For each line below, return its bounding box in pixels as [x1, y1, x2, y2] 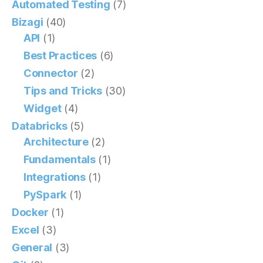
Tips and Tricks [23, 84, 102, 97]
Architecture [23, 135, 89, 148]
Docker [12, 205, 49, 218]
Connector [23, 66, 78, 79]
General [12, 241, 53, 254]
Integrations [23, 170, 86, 183]
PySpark [23, 188, 67, 201]
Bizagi [12, 15, 43, 28]
